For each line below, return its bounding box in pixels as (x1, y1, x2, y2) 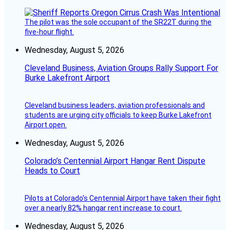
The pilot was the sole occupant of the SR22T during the (25, 17, 212, 26)
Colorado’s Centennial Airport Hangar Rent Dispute (25, 156, 205, 166)
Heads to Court (25, 165, 80, 176)
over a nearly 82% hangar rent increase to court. (25, 203, 182, 212)
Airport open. (25, 120, 67, 129)
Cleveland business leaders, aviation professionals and (25, 101, 205, 109)
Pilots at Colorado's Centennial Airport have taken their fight (25, 194, 221, 202)
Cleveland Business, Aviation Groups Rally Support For (25, 63, 218, 73)
